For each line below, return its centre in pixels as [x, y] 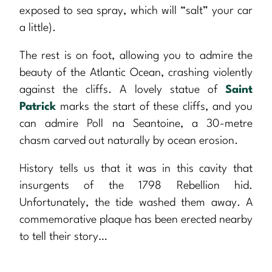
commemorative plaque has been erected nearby [136, 220]
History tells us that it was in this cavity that [136, 169]
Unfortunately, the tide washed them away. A [136, 203]
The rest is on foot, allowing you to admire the [136, 56]
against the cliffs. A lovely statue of [122, 90]
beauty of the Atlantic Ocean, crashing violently [136, 73]
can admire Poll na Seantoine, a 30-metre [136, 124]
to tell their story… [63, 237]
